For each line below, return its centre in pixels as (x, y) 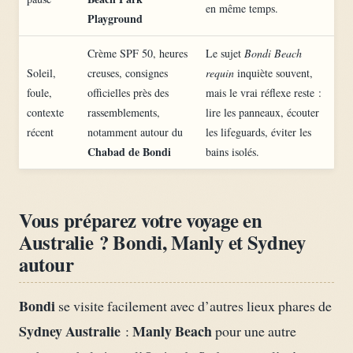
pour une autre (254, 331)
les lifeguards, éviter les (258, 132)
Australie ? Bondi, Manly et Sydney (162, 242)
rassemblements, (124, 113)
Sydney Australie (70, 331)
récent (40, 132)
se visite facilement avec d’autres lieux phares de (193, 306)
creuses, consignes (128, 73)
